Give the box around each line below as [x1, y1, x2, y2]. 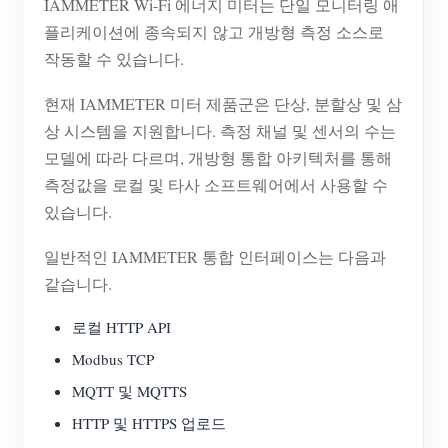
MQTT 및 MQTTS [72, 381, 187, 402]
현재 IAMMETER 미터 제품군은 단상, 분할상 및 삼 [44, 93, 402, 115]
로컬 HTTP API [72, 317, 171, 338]
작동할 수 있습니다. [44, 48, 184, 70]
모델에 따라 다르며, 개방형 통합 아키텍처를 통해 [44, 147, 392, 169]
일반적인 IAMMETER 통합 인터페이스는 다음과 [44, 246, 386, 268]
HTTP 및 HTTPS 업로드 [72, 413, 226, 434]
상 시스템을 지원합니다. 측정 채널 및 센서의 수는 [44, 120, 396, 142]
